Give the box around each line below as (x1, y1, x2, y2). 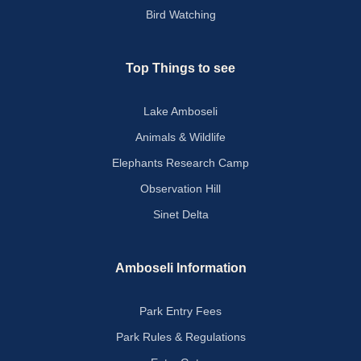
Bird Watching (145, 8, 216, 21)
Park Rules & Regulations (115, 330, 246, 343)
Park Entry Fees (139, 305, 222, 317)
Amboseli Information (114, 261, 247, 275)
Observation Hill (140, 182, 221, 195)
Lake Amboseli (143, 105, 218, 118)
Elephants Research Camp (112, 156, 249, 169)
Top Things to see (126, 61, 235, 75)
